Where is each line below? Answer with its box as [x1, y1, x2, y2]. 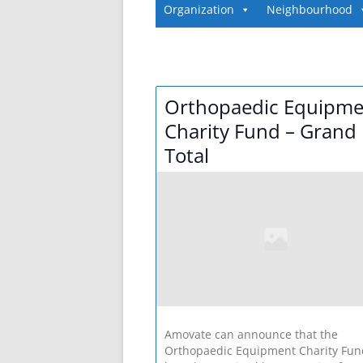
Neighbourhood [267, 2, 352, 18]
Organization [164, 2, 234, 18]
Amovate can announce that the [164, 327, 338, 343]
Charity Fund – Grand [164, 117, 357, 144]
